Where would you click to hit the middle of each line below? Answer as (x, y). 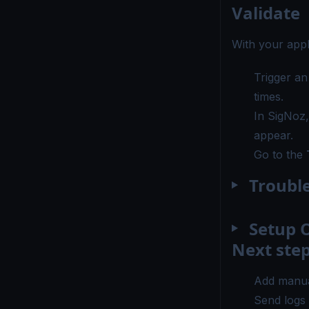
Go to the (280, 154)
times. (269, 96)
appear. (273, 135)
